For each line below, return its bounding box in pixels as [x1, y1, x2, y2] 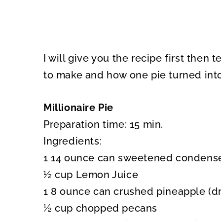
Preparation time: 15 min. [43, 118, 163, 130]
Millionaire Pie [43, 102, 113, 113]
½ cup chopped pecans [43, 202, 157, 214]
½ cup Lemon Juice [43, 169, 139, 181]
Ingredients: [43, 135, 102, 147]
